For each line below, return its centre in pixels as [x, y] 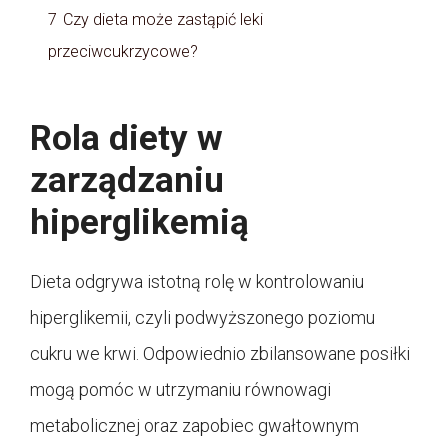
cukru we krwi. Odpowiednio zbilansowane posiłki [220, 353]
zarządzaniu [127, 180]
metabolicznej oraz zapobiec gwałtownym [194, 425]
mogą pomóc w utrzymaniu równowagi [180, 389]
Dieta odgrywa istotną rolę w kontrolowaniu [197, 281]
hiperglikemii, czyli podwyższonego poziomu [202, 317]
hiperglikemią [139, 222]
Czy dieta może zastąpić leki [163, 19]
